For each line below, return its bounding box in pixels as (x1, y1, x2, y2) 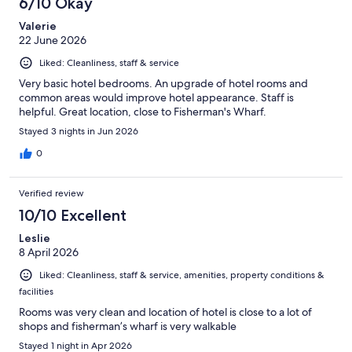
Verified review (19, 186, 84, 200)
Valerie (19, 18, 57, 33)
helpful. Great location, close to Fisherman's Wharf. (19, 104, 266, 119)
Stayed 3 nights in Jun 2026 (19, 124, 138, 137)
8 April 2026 (19, 244, 79, 259)
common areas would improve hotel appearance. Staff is (19, 90, 294, 104)
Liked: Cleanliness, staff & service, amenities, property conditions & (39, 268, 324, 281)
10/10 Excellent (19, 205, 126, 225)
